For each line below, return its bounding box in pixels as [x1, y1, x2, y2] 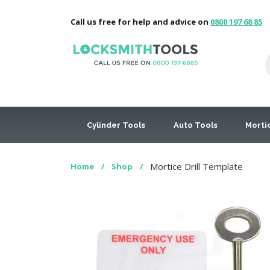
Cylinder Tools [87, 120, 146, 130]
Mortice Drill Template [150, 160, 243, 172]
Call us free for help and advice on [71, 16, 210, 27]
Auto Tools [173, 120, 218, 130]
